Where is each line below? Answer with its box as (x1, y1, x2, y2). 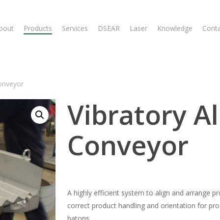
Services (62, 24, 88, 33)
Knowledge (157, 24, 193, 33)
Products (24, 24, 53, 33)
